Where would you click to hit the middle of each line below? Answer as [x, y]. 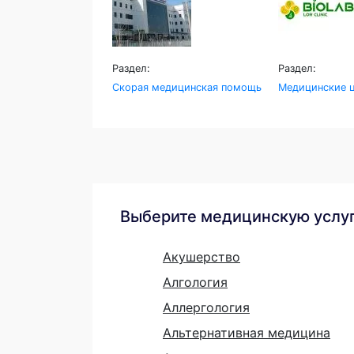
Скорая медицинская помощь [187, 87]
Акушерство [201, 256]
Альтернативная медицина [247, 332]
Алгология [195, 282]
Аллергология [206, 307]
